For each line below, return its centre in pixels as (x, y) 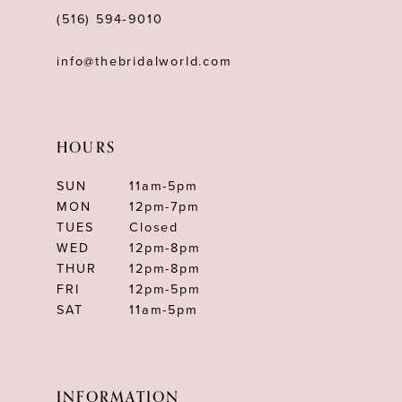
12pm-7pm (165, 207)
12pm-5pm (165, 290)
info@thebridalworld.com (144, 61)
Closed (154, 228)
